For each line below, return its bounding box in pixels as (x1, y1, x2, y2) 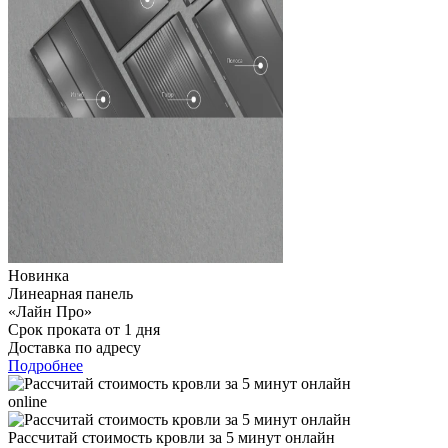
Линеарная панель (8, 284, 133, 302)
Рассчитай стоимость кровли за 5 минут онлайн (8, 428, 335, 446)
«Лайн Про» (8, 302, 92, 320)
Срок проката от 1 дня (8, 320, 160, 338)
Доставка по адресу (8, 338, 141, 356)
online (8, 392, 47, 410)
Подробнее (8, 356, 83, 374)
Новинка (8, 266, 69, 284)
